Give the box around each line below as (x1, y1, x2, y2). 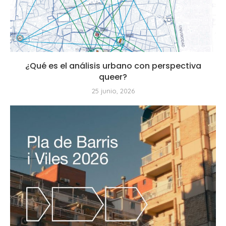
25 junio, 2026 (91, 87, 135, 95)
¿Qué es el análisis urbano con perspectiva (25, 60, 201, 72)
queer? (99, 71, 127, 83)
